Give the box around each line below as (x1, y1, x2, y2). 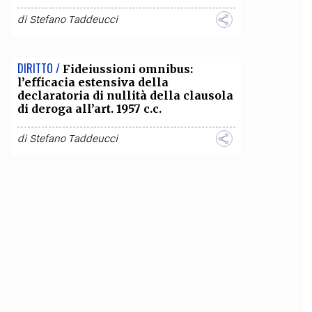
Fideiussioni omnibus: (62, 62, 193, 76)
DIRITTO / (17, 60, 60, 77)
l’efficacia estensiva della (17, 75, 169, 89)
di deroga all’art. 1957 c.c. (17, 102, 162, 116)
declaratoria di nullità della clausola (17, 88, 233, 102)
